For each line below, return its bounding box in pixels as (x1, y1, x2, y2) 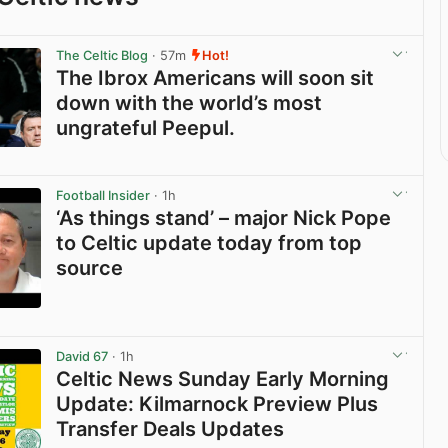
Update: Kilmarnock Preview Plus (56, 392, 379, 417)
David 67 (56, 348, 109, 364)
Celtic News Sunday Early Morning (56, 367, 390, 392)
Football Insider (56, 187, 151, 203)
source (56, 255, 124, 280)
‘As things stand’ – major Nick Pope (56, 205, 392, 230)
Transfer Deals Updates (56, 417, 285, 442)
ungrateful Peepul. (56, 115, 236, 140)
